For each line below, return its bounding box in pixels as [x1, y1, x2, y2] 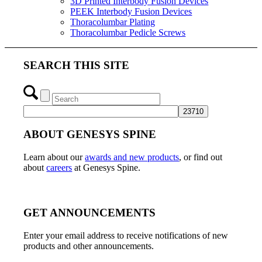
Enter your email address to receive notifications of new [23, 230, 229, 240]
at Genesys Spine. [72, 163, 141, 173]
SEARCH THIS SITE [23, 59, 130, 71]
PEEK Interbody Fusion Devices [70, 6, 192, 17]
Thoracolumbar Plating [70, 17, 156, 27]
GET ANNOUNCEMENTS [23, 206, 156, 219]
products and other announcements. [23, 240, 154, 251]
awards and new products [85, 152, 180, 163]
